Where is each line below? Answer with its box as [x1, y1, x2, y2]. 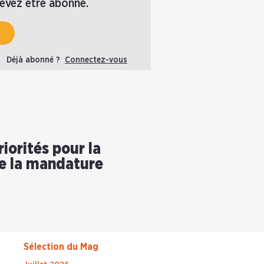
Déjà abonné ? [6, 56, 65, 64]
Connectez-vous [65, 56, 127, 64]
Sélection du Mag [24, 242, 98, 252]
